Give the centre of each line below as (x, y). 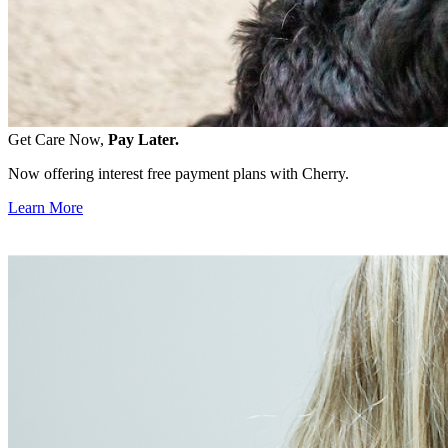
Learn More (45, 207)
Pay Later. (143, 139)
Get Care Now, (58, 139)
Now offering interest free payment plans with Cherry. (178, 173)
